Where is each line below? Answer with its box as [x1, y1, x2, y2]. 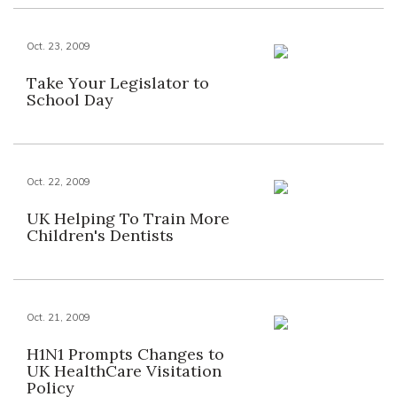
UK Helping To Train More [27, 208, 230, 229]
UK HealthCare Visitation [27, 361, 222, 381]
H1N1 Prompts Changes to [27, 344, 224, 364]
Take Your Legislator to [27, 73, 209, 93]
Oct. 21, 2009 [27, 311, 90, 323]
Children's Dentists [27, 225, 174, 245]
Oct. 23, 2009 [27, 40, 90, 52]
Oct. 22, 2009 [27, 175, 90, 188]
